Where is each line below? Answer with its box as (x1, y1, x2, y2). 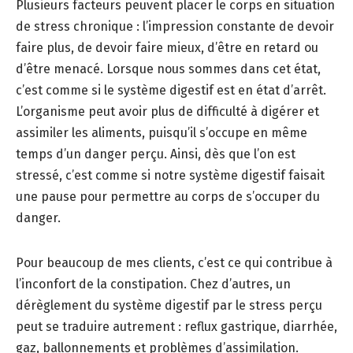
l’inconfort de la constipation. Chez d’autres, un (16, 277, 291, 292)
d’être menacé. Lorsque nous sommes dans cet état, (16, 61, 321, 77)
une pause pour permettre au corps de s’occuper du (16, 189, 320, 205)
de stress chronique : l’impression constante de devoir (16, 19, 334, 35)
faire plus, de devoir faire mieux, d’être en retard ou (16, 40, 318, 56)
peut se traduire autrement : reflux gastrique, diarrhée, (16, 319, 337, 335)
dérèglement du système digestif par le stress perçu (16, 298, 322, 314)
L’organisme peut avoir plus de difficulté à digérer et (16, 104, 319, 120)
